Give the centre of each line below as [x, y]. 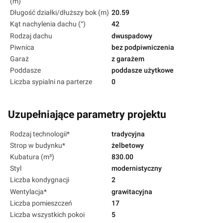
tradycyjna [128, 134]
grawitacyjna [132, 191]
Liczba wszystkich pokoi [47, 214]
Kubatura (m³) [32, 157]
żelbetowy [128, 145]
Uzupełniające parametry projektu [87, 114]
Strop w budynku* [38, 145]
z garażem [128, 59]
